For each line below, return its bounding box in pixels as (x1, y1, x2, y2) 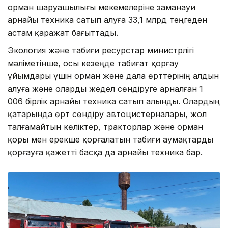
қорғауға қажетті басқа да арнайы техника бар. (8, 147, 203, 157)
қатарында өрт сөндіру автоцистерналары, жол (8, 108, 207, 119)
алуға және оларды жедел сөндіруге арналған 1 (8, 83, 203, 94)
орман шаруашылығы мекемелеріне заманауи (8, 2, 195, 12)
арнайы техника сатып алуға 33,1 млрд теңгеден (8, 14, 207, 25)
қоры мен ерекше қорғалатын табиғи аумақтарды (8, 134, 213, 145)
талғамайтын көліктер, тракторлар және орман (8, 121, 203, 132)
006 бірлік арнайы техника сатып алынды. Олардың (8, 96, 220, 106)
